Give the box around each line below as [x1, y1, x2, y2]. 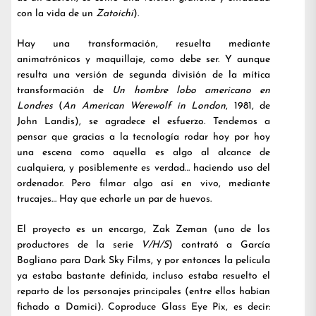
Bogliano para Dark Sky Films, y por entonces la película [17, 255, 270, 266]
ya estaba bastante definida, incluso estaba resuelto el [17, 271, 270, 281]
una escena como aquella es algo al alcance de [17, 147, 270, 158]
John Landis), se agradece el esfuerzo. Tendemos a [17, 116, 270, 127]
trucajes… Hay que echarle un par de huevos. [17, 194, 212, 205]
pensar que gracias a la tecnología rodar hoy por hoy [17, 132, 270, 142]
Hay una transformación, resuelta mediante [17, 39, 270, 49]
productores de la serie [17, 240, 142, 250]
